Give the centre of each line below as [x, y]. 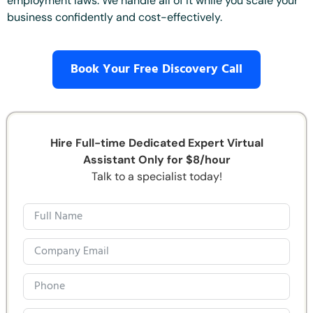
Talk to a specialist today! [156, 177]
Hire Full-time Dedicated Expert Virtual [156, 143]
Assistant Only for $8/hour [156, 160]
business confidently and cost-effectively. [116, 17]
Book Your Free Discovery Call [156, 69]
